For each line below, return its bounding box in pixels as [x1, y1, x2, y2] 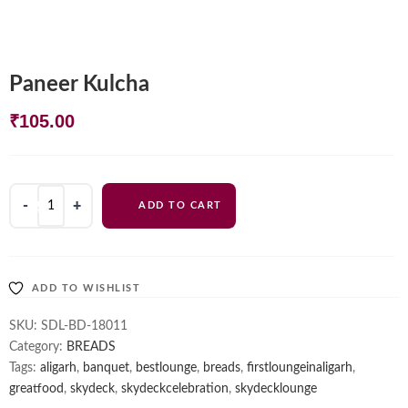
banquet [83, 362, 129, 374]
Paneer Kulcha [9, 74, 149, 96]
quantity [13, 229, 60, 242]
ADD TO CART [138, 200, 222, 210]
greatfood [9, 382, 64, 395]
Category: [9, 341, 66, 353]
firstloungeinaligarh [247, 362, 352, 374]
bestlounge [136, 362, 197, 374]
